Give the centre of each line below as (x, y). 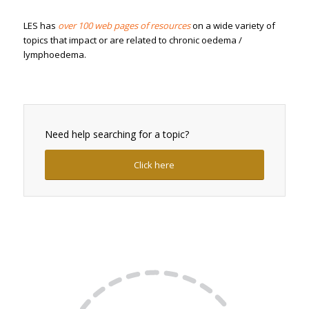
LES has (40, 26)
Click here (154, 165)
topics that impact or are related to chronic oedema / (132, 40)
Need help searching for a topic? (117, 134)
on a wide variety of (232, 26)
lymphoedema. (54, 55)
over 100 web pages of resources (124, 26)
